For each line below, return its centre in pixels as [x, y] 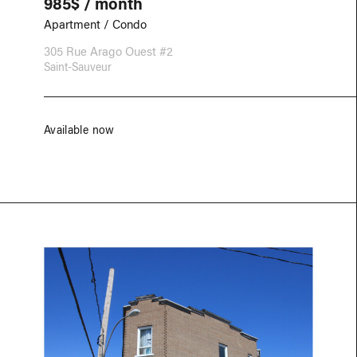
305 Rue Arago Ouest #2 [108, 51]
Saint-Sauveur [78, 67]
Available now [79, 129]
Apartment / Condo [95, 24]
